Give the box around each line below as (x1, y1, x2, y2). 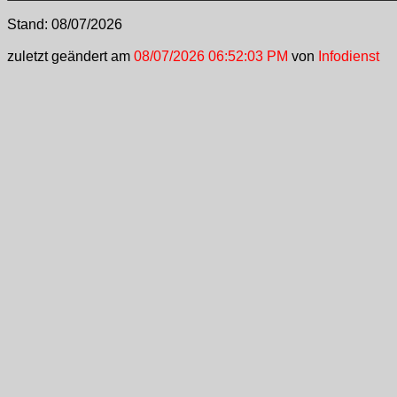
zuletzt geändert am (7, 49, 130, 64)
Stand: (7, 17, 51, 32)
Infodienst (318, 49, 379, 64)
